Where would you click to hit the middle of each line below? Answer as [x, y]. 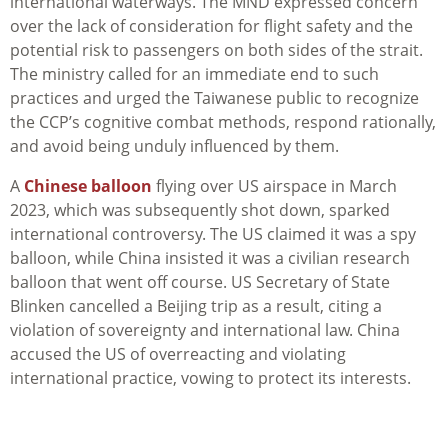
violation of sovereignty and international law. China [205, 330]
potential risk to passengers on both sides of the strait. [216, 50]
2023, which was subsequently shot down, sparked [200, 210]
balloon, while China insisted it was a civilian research [210, 258]
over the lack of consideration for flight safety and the [211, 26]
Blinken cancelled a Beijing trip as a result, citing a [196, 306]
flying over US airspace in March [274, 186]
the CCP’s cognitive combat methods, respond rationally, [223, 122]
